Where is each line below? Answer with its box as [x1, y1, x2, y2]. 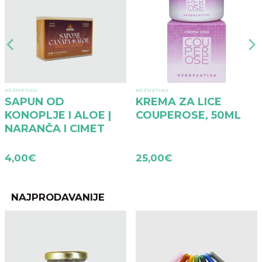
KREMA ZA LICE [136, 95, 222, 108]
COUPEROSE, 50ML [136, 109, 241, 122]
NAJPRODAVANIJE [11, 191, 105, 204]
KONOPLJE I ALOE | [5, 109, 111, 122]
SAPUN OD [5, 95, 64, 108]
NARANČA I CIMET [5, 122, 105, 135]
